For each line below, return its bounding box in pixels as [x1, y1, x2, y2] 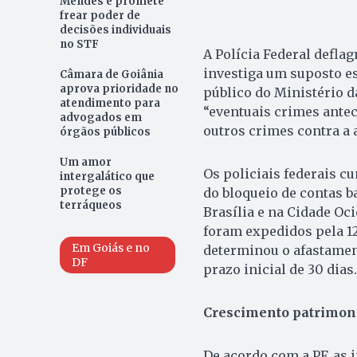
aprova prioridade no [59, 82, 178, 96]
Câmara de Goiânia [59, 68, 163, 81]
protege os [59, 184, 122, 198]
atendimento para [59, 96, 160, 110]
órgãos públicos [59, 125, 151, 139]
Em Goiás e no [71, 241, 150, 255]
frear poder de [59, 9, 140, 22]
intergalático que [59, 170, 155, 183]
